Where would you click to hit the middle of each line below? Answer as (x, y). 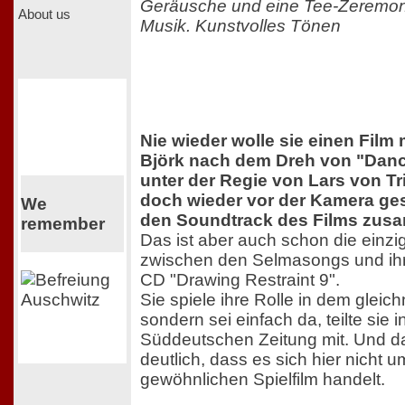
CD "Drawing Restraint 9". (240, 279)
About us (44, 14)
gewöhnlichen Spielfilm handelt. (263, 379)
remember (62, 223)
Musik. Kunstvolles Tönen (240, 25)
